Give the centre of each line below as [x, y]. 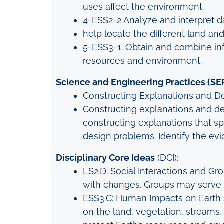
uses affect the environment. [143, 7]
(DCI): [167, 158]
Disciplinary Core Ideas [105, 158]
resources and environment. [142, 61]
